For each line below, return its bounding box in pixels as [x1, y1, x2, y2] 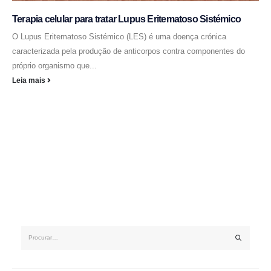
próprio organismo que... [12, 61, 97, 71]
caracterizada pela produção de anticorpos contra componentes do [12, 47, 245, 56]
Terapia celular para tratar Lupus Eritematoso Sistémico [12, 14, 241, 25]
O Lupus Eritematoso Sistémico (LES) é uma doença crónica [12, 32, 226, 42]
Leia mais [12, 76, 47, 85]
